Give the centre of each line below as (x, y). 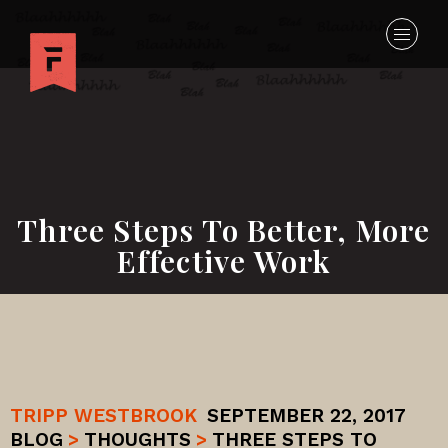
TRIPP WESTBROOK (103, 415)
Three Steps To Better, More (224, 230)
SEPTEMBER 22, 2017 (306, 415)
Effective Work (224, 261)
